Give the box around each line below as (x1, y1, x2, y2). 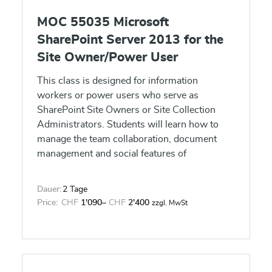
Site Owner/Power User (37, 51, 178, 64)
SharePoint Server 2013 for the (37, 33, 223, 46)
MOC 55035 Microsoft (37, 16, 169, 29)
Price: (37, 199, 58, 207)
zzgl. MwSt (152, 199, 188, 206)
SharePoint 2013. (37, 163, 114, 173)
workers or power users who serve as (37, 90, 199, 100)
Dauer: (37, 185, 61, 194)
